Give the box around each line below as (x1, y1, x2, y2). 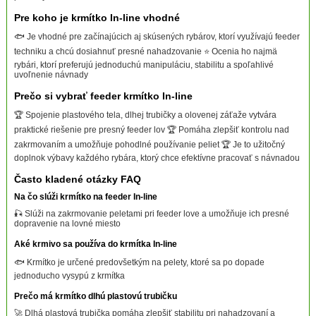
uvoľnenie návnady (13, 69, 88, 80)
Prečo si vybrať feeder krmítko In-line (13, 90, 193, 102)
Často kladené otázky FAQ (13, 173, 141, 185)
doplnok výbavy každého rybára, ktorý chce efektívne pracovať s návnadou (13, 152, 300, 163)
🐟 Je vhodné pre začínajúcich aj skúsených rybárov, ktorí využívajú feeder (13, 31, 300, 42)
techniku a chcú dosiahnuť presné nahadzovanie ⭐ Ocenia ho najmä (13, 46, 277, 56)
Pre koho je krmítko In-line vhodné (13, 11, 180, 23)
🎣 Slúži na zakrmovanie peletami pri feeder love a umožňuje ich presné (13, 208, 289, 219)
